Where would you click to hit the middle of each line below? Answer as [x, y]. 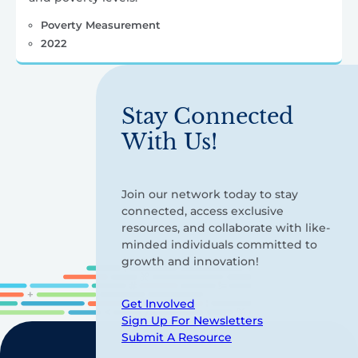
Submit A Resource [177, 338]
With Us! [169, 142]
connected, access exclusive [203, 211]
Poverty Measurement [100, 25]
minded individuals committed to [219, 245]
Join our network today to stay [210, 195]
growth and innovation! [190, 262]
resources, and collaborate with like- [226, 228]
